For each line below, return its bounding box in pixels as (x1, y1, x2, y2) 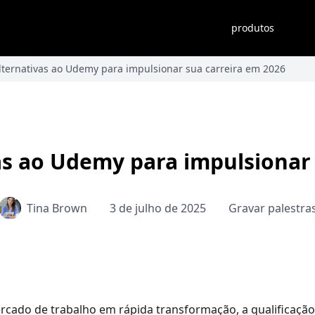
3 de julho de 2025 (109, 200, 206, 216)
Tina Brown (26, 200, 87, 216)
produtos (231, 21, 274, 34)
